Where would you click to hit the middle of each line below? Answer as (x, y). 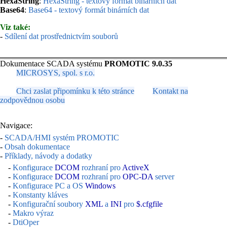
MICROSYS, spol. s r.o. (55, 73)
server (164, 177)
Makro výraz (33, 213)
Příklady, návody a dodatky (48, 156)
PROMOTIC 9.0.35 (138, 64)
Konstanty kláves (40, 195)
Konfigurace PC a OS (49, 186)
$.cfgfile (149, 204)
